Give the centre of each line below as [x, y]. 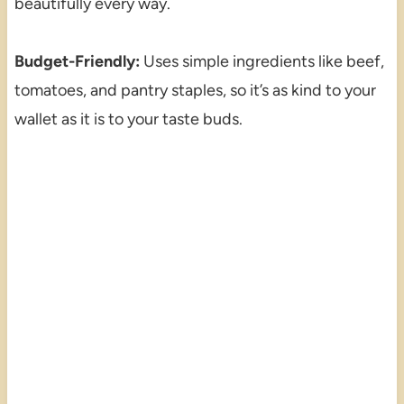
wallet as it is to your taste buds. [128, 119]
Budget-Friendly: [77, 61]
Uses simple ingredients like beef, [262, 61]
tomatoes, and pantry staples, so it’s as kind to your [195, 90]
